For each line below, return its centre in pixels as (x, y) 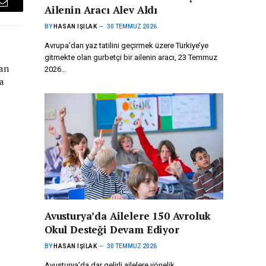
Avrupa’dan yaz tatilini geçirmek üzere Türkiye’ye (126, 46)
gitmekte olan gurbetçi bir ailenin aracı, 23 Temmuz (131, 58)
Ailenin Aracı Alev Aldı (101, 10)
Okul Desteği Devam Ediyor (112, 230)
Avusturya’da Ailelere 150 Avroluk (128, 216)
